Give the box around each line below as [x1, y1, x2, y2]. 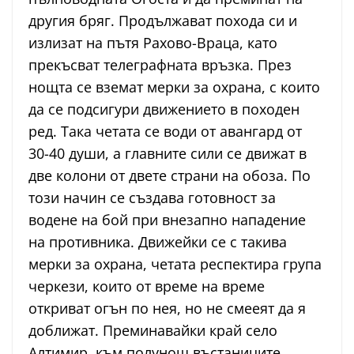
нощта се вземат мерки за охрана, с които [28, 77, 320, 97]
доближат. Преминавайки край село [28, 321, 277, 341]
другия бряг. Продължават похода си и [28, 11, 297, 31]
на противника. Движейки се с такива [28, 232, 287, 252]
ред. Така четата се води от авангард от [28, 122, 302, 141]
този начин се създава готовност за [28, 188, 276, 208]
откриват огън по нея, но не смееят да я [28, 299, 306, 318]
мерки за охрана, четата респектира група [28, 254, 322, 274]
